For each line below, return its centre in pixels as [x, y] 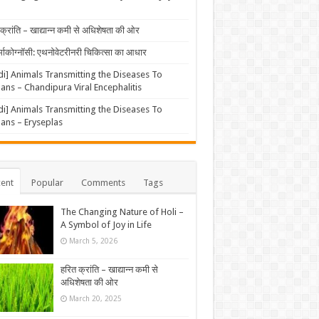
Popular [47, 182]
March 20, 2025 [95, 298]
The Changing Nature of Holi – [122, 211]
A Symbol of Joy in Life [106, 224]
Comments [103, 182]
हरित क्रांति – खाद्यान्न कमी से [109, 269]
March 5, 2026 [93, 240]
